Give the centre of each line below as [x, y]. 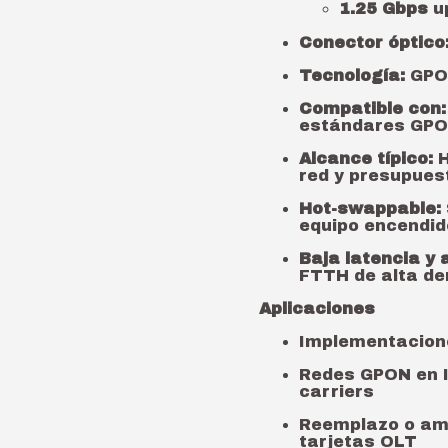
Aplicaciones [317, 308]
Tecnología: [352, 75]
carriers [336, 391]
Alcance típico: [366, 158]
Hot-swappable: [370, 208]
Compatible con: [372, 108]
